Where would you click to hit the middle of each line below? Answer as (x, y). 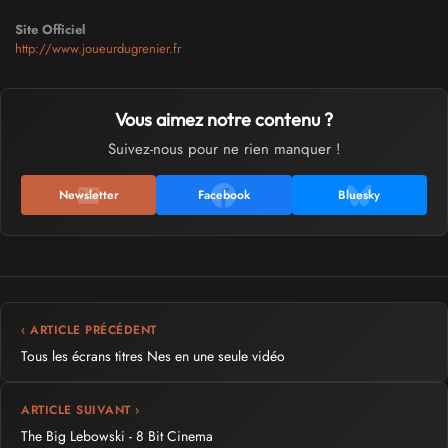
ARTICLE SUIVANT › (80, 410)
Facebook (223, 195)
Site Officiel (50, 30)
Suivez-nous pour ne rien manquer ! (224, 149)
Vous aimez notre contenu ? (224, 120)
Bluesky (359, 195)
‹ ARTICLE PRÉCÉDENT (89, 330)
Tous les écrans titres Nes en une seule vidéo (153, 356)
